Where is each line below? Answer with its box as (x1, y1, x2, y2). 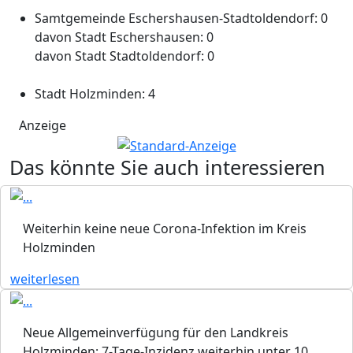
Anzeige (19, 117, 66, 135)
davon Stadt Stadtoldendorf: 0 (35, 47, 214, 65)
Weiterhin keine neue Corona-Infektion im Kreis (23, 219, 307, 237)
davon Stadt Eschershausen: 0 (35, 28, 214, 46)
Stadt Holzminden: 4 (35, 85, 155, 103)
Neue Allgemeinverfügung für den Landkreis (23, 323, 288, 341)
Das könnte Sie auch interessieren (9, 154, 325, 181)
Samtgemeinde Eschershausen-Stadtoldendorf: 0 (35, 9, 328, 28)
